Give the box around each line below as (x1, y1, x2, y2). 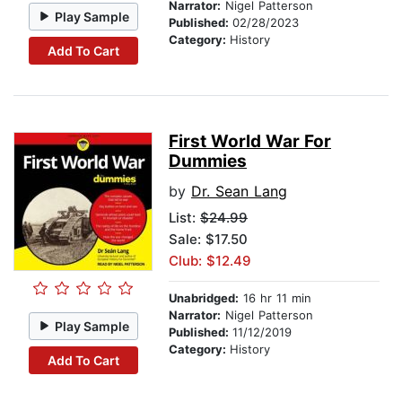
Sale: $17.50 (169, 231, 248, 249)
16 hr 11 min (239, 291, 311, 306)
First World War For (169, 131, 331, 153)
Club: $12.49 (169, 252, 251, 270)
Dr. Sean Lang (191, 182, 287, 201)
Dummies (169, 151, 247, 172)
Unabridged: (169, 291, 239, 306)
